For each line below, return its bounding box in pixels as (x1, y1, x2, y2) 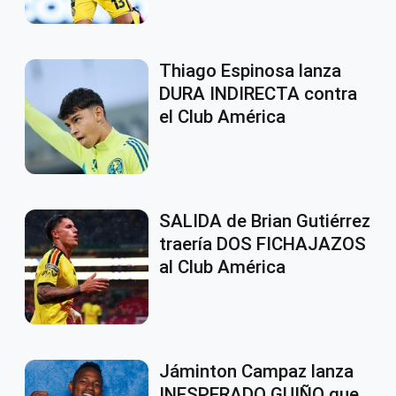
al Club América (159, 256, 286, 278)
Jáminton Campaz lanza (159, 361, 354, 383)
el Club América (159, 106, 286, 128)
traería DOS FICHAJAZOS (159, 233, 366, 255)
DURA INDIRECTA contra (159, 83, 357, 105)
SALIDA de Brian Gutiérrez (159, 210, 370, 232)
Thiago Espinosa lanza (159, 60, 341, 82)
